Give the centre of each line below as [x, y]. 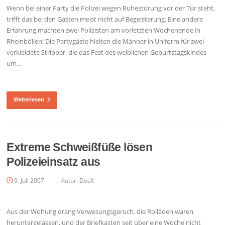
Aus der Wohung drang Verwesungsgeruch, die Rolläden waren [100, 211]
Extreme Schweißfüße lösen [80, 147]
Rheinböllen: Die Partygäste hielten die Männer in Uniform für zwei [105, 41]
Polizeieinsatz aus [53, 162]
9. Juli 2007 [29, 181]
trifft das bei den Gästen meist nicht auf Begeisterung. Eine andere [105, 19]
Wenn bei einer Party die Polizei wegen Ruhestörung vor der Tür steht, [111, 8]
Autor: [70, 181]
